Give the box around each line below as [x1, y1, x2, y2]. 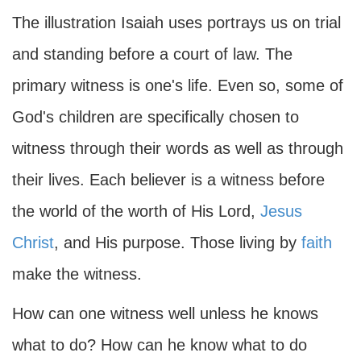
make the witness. [12, 265, 142, 283]
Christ [12, 234, 54, 251]
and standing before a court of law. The [12, 45, 293, 63]
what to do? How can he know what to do [12, 336, 307, 354]
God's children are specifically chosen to [12, 108, 299, 126]
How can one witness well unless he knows [12, 305, 318, 322]
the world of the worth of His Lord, [12, 202, 260, 220]
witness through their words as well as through [12, 139, 343, 157]
